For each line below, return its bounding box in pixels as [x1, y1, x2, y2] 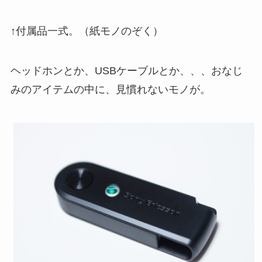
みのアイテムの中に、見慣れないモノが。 [10, 83, 211, 95]
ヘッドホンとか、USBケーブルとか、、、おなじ [10, 64, 243, 77]
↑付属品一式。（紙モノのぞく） [10, 25, 163, 37]
